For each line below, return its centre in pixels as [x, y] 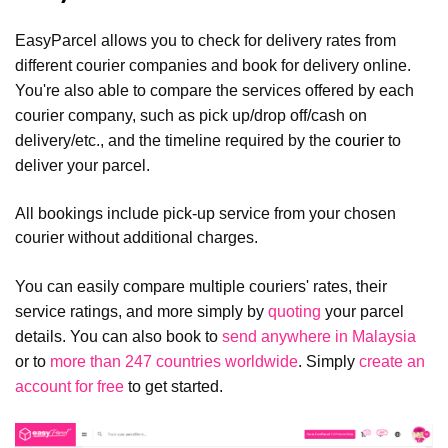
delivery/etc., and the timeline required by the [175, 141]
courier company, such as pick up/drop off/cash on [191, 116]
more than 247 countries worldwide [174, 362]
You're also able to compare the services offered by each [214, 91]
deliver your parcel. [82, 166]
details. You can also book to [118, 337]
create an [392, 362]
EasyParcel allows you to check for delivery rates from [205, 41]
